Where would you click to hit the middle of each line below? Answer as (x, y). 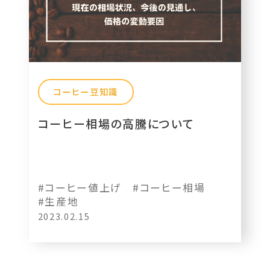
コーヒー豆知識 (86, 92)
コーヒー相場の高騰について (116, 123)
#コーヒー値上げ (80, 188)
